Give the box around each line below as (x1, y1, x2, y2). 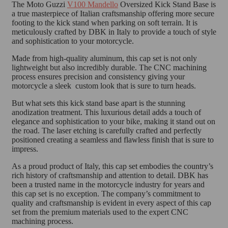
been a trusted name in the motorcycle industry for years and (12, 180, 205, 189)
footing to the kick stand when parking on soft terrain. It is (12, 18, 197, 27)
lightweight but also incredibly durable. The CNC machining (12, 63, 207, 72)
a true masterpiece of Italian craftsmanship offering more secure (12, 9, 214, 18)
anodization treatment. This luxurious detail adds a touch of (12, 108, 201, 117)
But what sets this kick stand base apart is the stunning (12, 99, 185, 108)
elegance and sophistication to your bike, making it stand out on (12, 117, 215, 126)
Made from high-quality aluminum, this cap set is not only (12, 54, 197, 63)
